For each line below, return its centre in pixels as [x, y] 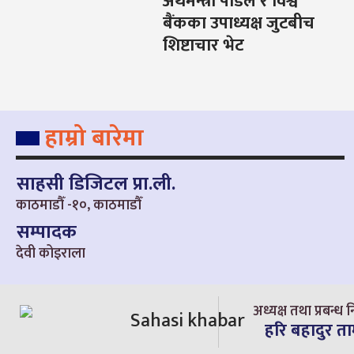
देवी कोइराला [51, 253]
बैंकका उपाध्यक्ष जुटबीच [238, 24]
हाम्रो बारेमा [94, 138]
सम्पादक [47, 232]
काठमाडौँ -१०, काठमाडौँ [79, 205]
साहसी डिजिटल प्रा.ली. [96, 184]
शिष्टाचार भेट [203, 46]
